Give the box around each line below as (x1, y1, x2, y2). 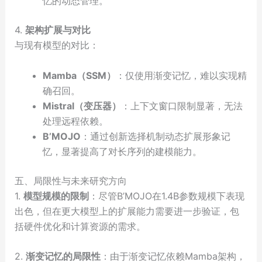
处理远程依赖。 (42, 115, 108, 127)
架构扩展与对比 (25, 24, 91, 36)
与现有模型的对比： (14, 39, 99, 51)
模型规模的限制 (23, 189, 89, 202)
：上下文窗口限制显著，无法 (120, 99, 243, 112)
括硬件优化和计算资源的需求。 (14, 220, 146, 232)
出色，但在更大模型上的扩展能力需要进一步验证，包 (14, 205, 239, 217)
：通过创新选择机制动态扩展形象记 (80, 130, 230, 142)
